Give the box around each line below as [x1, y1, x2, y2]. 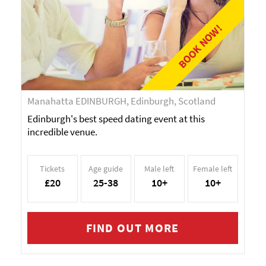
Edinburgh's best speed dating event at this [27, 112, 205, 125]
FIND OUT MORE [85, 220, 179, 235]
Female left [193, 164, 232, 174]
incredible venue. [27, 125, 97, 138]
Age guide [88, 164, 123, 174]
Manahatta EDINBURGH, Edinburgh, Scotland [27, 94, 216, 107]
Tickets [40, 164, 65, 174]
